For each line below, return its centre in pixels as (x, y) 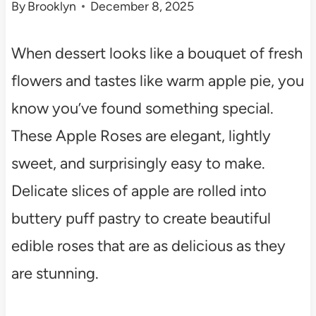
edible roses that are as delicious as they (148, 246)
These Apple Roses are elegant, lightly (141, 136)
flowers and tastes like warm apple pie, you (157, 81)
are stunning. (55, 274)
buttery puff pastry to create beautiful (141, 219)
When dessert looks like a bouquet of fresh (157, 54)
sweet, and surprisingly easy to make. (138, 164)
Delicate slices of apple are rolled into (139, 191)
